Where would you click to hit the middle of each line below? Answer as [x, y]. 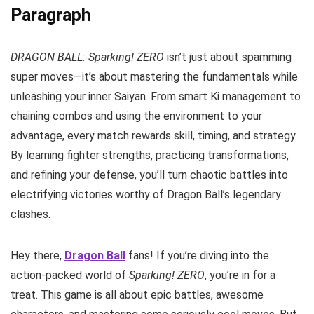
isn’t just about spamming [228, 57]
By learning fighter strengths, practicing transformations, [150, 155]
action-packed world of [70, 275]
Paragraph [51, 15]
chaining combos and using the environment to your [136, 116]
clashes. [30, 214]
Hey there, [37, 255]
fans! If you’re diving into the [197, 255]
